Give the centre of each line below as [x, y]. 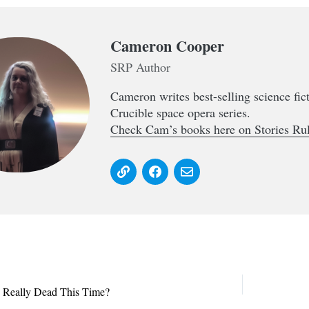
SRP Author [141, 67]
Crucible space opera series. [181, 112]
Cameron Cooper [168, 46]
